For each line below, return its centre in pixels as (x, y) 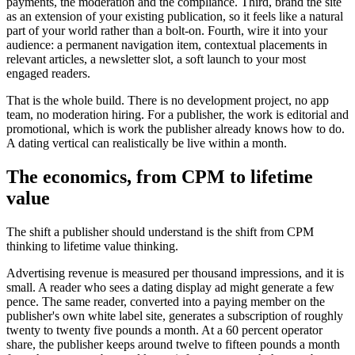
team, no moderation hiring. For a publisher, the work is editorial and (177, 114)
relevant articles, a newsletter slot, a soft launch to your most (156, 59)
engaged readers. (48, 73)
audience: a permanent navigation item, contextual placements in (167, 44)
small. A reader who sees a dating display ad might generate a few (170, 287)
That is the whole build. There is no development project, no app (168, 100)
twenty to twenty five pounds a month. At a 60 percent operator (164, 330)
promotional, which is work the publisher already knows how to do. (176, 128)
